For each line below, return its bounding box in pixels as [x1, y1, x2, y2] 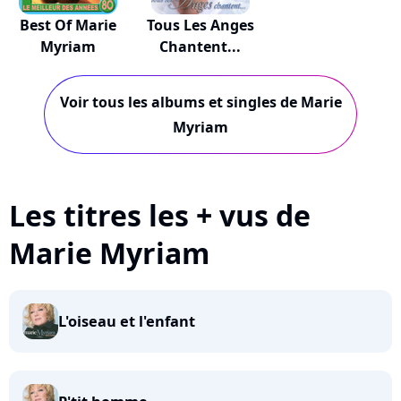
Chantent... [159, 37, 242, 56]
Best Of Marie [20, 15, 117, 35]
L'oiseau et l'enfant [58, 311, 195, 331]
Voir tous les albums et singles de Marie [59, 92, 342, 112]
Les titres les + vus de [9, 196, 311, 235]
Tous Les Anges [146, 15, 254, 35]
